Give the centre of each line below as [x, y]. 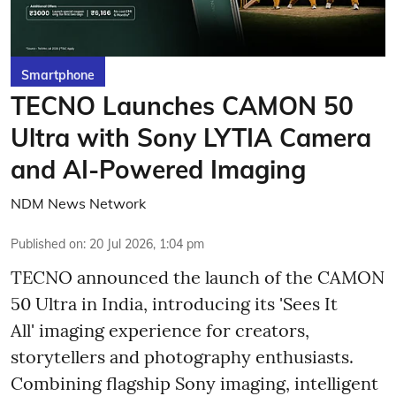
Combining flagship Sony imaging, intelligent [194, 383]
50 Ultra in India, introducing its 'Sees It [174, 304]
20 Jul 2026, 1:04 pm [147, 244]
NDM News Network [78, 203]
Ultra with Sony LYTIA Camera [191, 137]
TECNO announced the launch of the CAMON [198, 277]
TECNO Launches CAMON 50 [182, 106]
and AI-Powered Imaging [158, 169]
